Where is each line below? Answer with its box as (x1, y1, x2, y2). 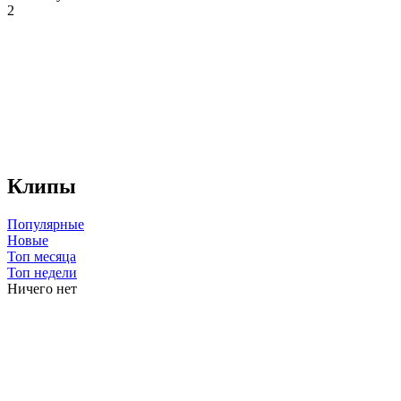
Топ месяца (7, 248, 76, 264)
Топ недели (7, 264, 77, 280)
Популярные (7, 216, 84, 232)
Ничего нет (7, 280, 77, 296)
